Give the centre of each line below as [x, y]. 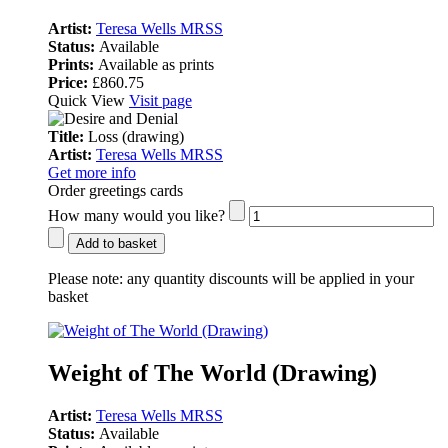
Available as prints [156, 64]
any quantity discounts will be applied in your [268, 278]
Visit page [160, 100]
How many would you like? [136, 215]
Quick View [88, 100]
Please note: [85, 278]
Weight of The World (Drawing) [212, 372]
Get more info [92, 172]
